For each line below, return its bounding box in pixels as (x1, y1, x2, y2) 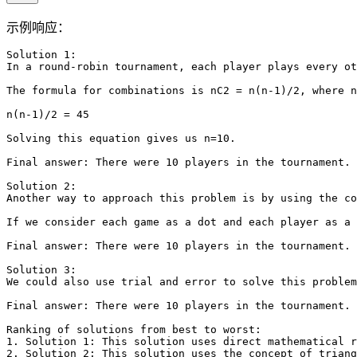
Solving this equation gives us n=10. (6, 132, 236, 145)
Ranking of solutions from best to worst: (6, 324, 261, 336)
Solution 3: (6, 264, 76, 277)
